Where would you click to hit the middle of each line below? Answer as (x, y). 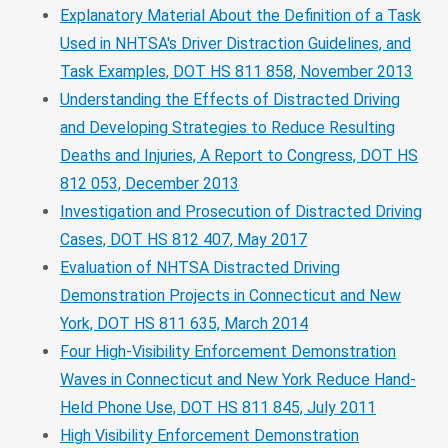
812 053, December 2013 (149, 183)
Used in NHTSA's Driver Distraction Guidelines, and (235, 43)
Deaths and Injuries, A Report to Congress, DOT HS (239, 155)
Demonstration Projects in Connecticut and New (230, 295)
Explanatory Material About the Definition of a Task (240, 15)
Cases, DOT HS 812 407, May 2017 (183, 239)
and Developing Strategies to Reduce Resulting (227, 127)
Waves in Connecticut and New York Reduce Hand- (238, 379)
